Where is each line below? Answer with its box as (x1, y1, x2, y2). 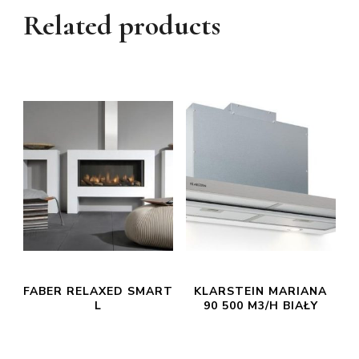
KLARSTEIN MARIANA (194, 283, 328, 299)
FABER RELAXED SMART (23, 283, 174, 299)
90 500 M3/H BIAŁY (203, 297, 318, 313)
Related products (23, 7, 220, 42)
